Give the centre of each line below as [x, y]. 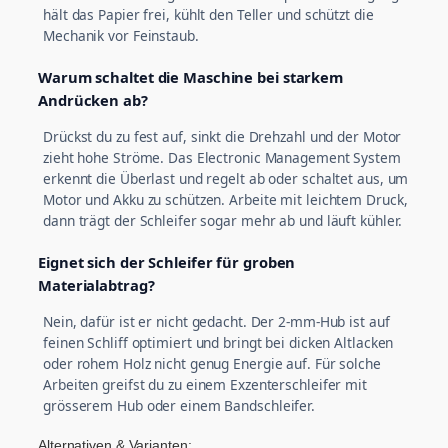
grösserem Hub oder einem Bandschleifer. [179, 405]
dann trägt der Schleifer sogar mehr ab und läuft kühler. [223, 221]
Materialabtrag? [96, 285]
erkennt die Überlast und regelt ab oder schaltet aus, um [226, 179]
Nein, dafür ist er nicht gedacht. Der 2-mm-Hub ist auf [216, 321]
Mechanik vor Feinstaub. [121, 36]
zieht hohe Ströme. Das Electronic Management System [222, 158]
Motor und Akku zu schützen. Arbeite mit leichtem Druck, [225, 200]
